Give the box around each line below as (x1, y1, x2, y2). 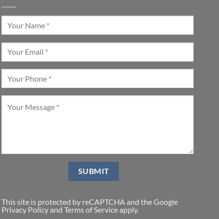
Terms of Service (64, 205, 118, 215)
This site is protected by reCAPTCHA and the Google (1, 197, 178, 207)
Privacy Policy (1, 205, 48, 215)
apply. (117, 205, 139, 215)
